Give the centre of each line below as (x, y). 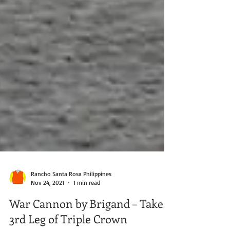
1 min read (87, 219)
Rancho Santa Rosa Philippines (71, 211)
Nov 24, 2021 (47, 219)
